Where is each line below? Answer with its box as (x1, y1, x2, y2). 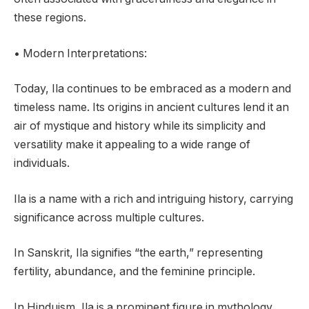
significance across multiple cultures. (14, 210, 204, 224)
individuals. (14, 157, 70, 170)
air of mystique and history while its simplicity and (14, 119, 266, 133)
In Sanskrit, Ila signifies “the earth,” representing (14, 246, 263, 260)
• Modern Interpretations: (14, 46, 147, 60)
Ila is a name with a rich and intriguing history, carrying (14, 192, 293, 206)
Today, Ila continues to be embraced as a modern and (14, 82, 291, 96)
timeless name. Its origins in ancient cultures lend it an (14, 101, 289, 114)
